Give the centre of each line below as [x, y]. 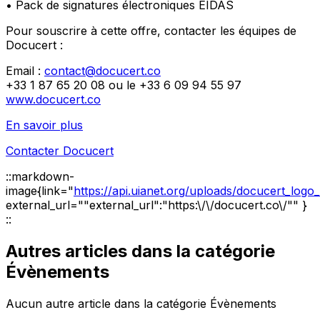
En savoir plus [44, 125]
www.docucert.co [53, 99]
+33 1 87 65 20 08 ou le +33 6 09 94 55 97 [124, 85]
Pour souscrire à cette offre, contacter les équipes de [151, 30]
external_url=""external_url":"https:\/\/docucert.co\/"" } [156, 205]
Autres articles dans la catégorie [140, 251]
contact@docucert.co [102, 70]
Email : [25, 70]
